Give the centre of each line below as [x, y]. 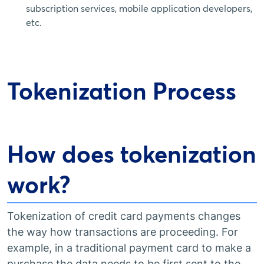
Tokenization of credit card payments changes [124, 216]
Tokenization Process [122, 91]
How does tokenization [132, 154]
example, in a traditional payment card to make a [129, 248]
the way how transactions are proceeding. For [123, 232]
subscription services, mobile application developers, [139, 8]
